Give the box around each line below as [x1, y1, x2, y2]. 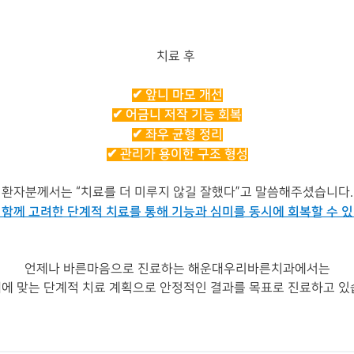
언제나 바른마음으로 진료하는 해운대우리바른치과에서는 [24, 262, 330, 277]
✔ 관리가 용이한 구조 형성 [106, 147, 248, 162]
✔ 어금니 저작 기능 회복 [112, 107, 242, 122]
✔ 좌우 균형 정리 [131, 127, 223, 142]
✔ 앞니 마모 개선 [131, 88, 223, 103]
